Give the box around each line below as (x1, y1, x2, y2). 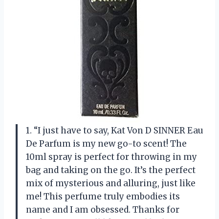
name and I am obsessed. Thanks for (26, 204, 179, 216)
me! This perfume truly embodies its (26, 191, 180, 202)
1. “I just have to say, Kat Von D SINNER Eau (26, 125, 203, 136)
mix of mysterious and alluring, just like (26, 178, 196, 189)
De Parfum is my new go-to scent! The (26, 138, 187, 150)
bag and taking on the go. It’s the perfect (26, 165, 196, 176)
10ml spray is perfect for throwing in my (26, 152, 197, 163)
